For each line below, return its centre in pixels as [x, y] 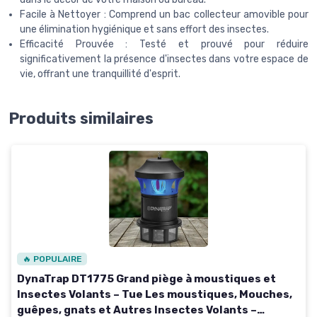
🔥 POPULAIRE [52, 259]
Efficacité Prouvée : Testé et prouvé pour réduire [164, 45]
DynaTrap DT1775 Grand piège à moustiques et [146, 278]
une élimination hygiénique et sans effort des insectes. [144, 30]
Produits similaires [81, 119]
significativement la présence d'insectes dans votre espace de [164, 59]
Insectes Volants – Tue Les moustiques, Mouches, [155, 294]
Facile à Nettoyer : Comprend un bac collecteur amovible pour [164, 15]
